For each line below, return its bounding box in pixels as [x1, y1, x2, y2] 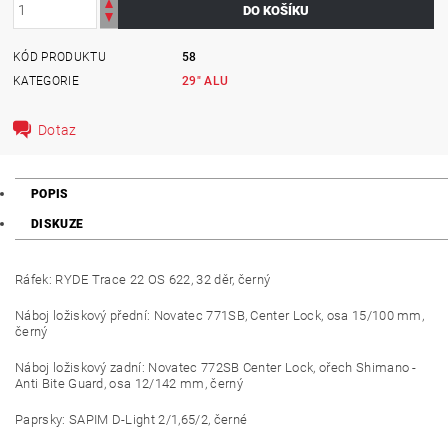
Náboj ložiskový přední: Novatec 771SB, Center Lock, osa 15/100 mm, [15, 308, 425, 323]
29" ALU [182, 73, 229, 88]
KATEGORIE [13, 73, 79, 88]
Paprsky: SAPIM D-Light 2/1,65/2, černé [15, 412, 248, 427]
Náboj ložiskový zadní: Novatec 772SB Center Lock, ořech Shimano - [15, 360, 417, 375]
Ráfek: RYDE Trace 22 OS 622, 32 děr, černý [15, 272, 271, 287]
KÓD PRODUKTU [13, 49, 106, 64]
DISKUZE [31, 217, 84, 231]
